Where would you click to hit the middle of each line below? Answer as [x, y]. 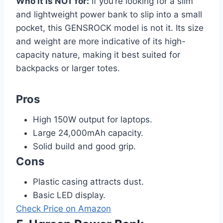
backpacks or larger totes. [68, 68]
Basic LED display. [69, 195]
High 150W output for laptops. [93, 120]
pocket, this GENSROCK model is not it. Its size [110, 28]
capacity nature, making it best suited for [98, 55]
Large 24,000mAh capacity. [88, 133]
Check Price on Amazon [63, 209]
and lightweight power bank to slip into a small [109, 15]
